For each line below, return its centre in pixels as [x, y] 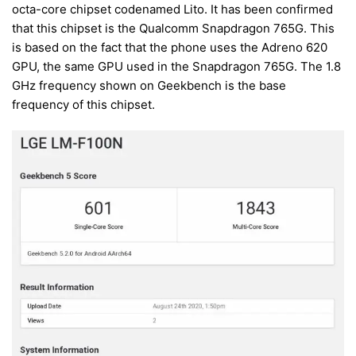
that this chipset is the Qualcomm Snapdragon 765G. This [173, 29]
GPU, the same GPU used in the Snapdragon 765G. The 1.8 [176, 67]
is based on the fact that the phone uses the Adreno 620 [170, 48]
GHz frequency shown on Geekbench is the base [149, 86]
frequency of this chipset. [83, 105]
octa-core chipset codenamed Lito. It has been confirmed [172, 10]
